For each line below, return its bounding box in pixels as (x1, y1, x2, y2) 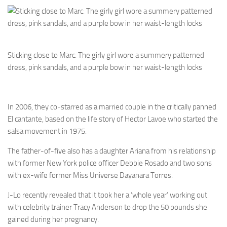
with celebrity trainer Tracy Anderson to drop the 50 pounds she (8, 202, 207, 212)
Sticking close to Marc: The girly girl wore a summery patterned (8, 50, 204, 60)
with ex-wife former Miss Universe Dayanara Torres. (8, 170, 173, 180)
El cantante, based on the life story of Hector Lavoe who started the (8, 114, 218, 124)
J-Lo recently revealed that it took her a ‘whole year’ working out (8, 190, 207, 200)
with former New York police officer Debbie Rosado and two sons (8, 158, 212, 168)
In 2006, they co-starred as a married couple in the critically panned (8, 102, 216, 111)
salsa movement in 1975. (8, 126, 87, 136)
